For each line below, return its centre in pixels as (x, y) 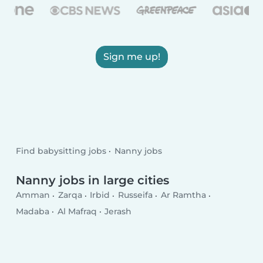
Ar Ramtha (183, 195)
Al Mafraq (77, 211)
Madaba (33, 211)
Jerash (118, 211)
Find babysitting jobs (61, 151)
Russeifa (135, 195)
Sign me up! (131, 56)
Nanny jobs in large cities (93, 180)
